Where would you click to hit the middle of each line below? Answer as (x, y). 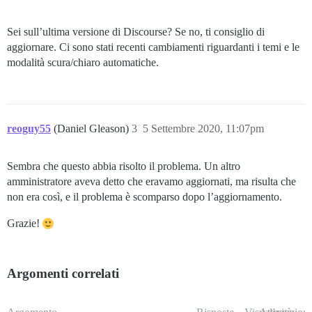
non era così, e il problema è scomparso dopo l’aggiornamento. (145, 196)
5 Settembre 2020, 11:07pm (203, 128)
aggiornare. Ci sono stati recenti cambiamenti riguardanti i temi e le (153, 47)
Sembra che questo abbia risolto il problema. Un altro (124, 166)
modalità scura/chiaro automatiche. (83, 62)
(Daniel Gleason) (93, 128)
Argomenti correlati (63, 273)
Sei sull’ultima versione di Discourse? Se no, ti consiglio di (136, 31)
